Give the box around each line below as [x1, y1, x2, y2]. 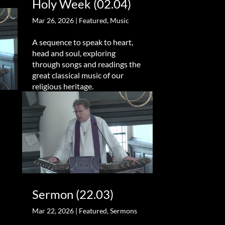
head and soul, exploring [32, 48, 116, 58]
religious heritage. [32, 81, 93, 91]
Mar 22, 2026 [32, 206, 74, 215]
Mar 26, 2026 [32, 16, 74, 25]
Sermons [109, 206, 137, 215]
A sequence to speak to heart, [32, 37, 133, 47]
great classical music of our [32, 70, 124, 80]
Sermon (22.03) [32, 186, 114, 201]
